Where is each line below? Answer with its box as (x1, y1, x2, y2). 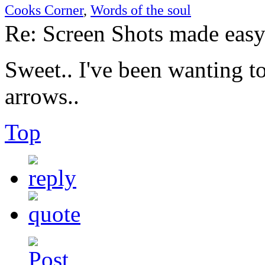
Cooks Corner (5, 1, 83, 18)
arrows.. (5, 83, 79, 109)
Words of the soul (91, 1, 191, 18)
